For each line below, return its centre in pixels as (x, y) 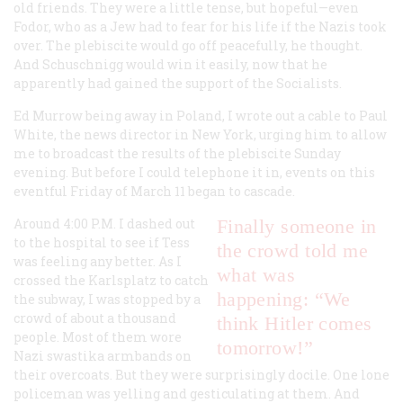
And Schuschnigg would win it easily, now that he (170, 64)
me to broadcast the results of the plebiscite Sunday (177, 153)
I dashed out (156, 223)
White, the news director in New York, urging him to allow (200, 134)
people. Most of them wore (98, 336)
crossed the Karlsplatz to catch (111, 280)
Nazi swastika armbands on (103, 355)
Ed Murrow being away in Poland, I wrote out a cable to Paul (201, 115)
